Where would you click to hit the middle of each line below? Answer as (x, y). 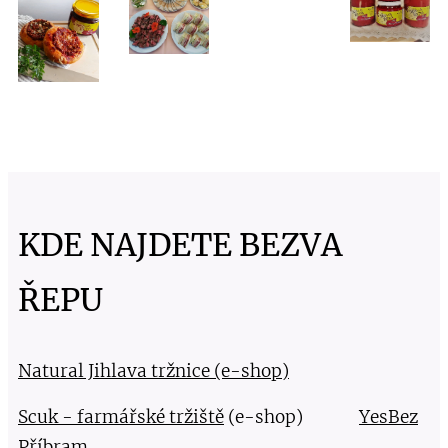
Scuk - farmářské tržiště (121, 416)
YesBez (388, 416)
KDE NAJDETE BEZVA (180, 244)
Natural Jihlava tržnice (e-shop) (153, 370)
